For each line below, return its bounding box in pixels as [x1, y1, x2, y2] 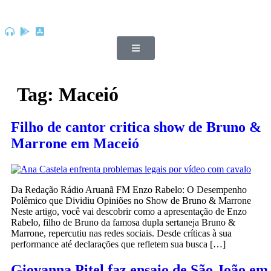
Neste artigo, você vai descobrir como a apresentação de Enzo [11, 206, 247, 217]
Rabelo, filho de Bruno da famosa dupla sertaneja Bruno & [11, 217, 235, 227]
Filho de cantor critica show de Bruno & [11, 119, 261, 135]
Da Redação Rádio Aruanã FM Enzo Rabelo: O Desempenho [11, 184, 247, 195]
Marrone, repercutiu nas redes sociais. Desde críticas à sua [11, 227, 232, 238]
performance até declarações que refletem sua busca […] [11, 238, 226, 249]
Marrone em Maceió [11, 135, 139, 151]
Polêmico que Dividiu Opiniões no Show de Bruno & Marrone [11, 195, 251, 206]
